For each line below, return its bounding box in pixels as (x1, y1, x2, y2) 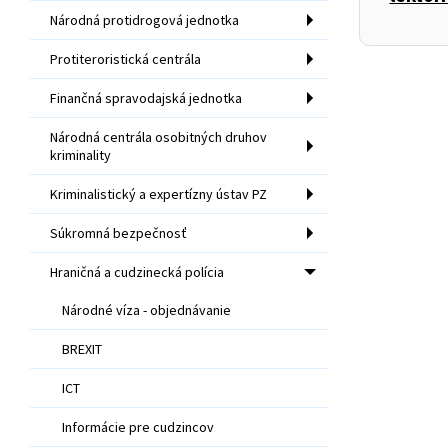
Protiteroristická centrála (50, 49, 201, 68)
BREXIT (62, 339, 102, 358)
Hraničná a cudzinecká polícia (50, 262, 224, 281)
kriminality (50, 145, 111, 164)
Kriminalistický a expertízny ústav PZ (50, 184, 267, 203)
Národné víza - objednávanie (62, 300, 231, 319)
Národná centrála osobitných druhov (50, 127, 267, 146)
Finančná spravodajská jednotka (50, 88, 242, 107)
